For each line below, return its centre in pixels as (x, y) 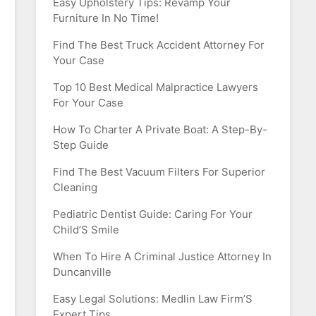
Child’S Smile (86, 230)
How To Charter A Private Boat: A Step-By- (160, 129)
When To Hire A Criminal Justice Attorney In (162, 256)
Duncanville (82, 272)
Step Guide (81, 145)
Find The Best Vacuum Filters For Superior (159, 172)
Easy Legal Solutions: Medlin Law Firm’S (153, 299)
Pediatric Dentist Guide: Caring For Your (153, 214)
